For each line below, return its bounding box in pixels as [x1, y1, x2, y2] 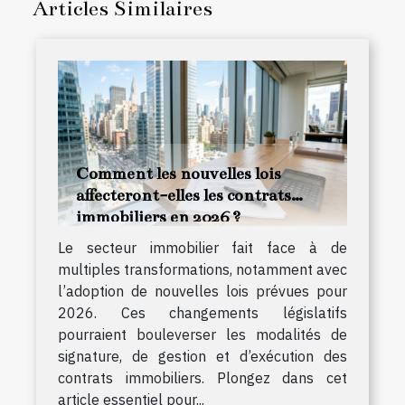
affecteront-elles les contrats [76, 185, 291, 206]
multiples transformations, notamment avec [58, 260, 347, 279]
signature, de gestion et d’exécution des [58, 347, 347, 366]
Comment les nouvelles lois [76, 164, 281, 184]
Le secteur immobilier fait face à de [58, 239, 347, 258]
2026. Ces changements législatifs [58, 304, 347, 323]
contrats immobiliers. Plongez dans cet [58, 369, 347, 388]
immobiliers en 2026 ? [76, 207, 240, 228]
